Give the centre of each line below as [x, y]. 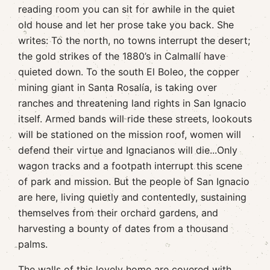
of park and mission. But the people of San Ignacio [134, 181]
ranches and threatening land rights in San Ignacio [132, 103]
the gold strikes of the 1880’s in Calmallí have [122, 56]
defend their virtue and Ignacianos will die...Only [128, 150]
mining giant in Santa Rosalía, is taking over [118, 87]
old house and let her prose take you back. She [126, 25]
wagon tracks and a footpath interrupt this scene [130, 166]
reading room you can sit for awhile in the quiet [127, 9]
